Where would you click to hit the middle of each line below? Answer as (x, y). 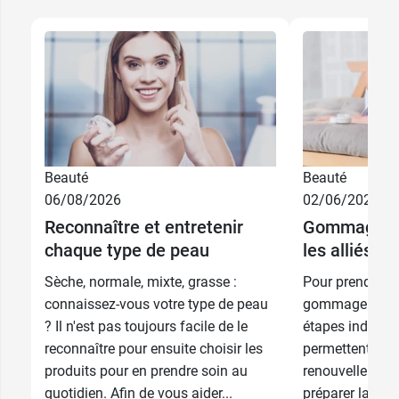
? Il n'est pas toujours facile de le (146, 327)
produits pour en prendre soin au (146, 371)
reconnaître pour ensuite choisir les (154, 349)
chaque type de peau (127, 251)
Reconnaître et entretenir (144, 228)
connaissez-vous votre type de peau (156, 305)
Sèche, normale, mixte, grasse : (141, 282)
